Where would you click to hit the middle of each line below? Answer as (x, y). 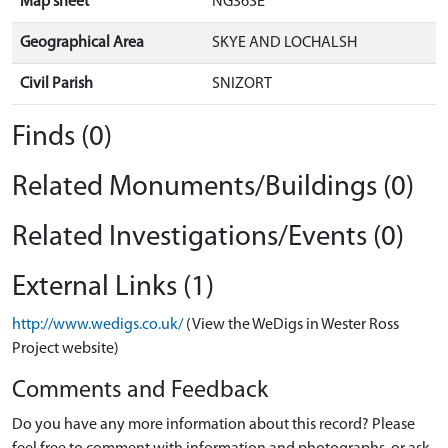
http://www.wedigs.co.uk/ (97, 324)
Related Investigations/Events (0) (208, 237)
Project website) (65, 348)
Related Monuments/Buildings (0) (213, 187)
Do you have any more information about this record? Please (213, 424)
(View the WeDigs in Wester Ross (292, 324)
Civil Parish (56, 83)
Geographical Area (82, 42)
